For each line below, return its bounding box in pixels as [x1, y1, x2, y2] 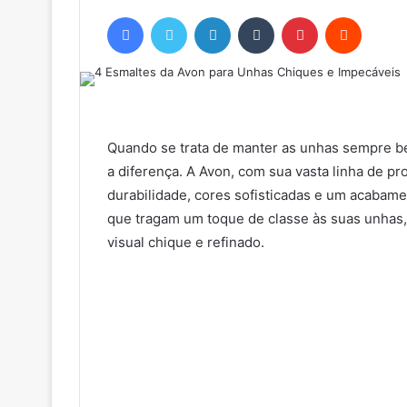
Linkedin [230, 8, 277, 24]
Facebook [143, 8, 198, 24]
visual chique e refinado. [107, 233, 264, 251]
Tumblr [273, 8, 312, 24]
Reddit [361, 8, 397, 24]
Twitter [186, 8, 226, 24]
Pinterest [317, 8, 369, 24]
